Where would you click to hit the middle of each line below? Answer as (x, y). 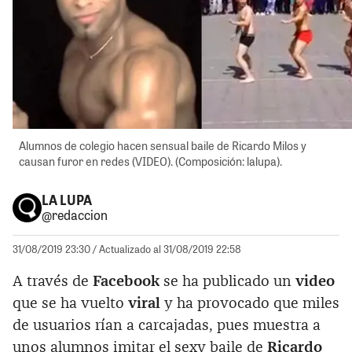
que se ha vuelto (70, 303)
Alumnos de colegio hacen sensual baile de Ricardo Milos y (163, 146)
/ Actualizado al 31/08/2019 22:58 (167, 248)
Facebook (128, 281)
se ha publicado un (229, 281)
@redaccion (74, 215)
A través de (53, 281)
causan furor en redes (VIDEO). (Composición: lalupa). (150, 162)
